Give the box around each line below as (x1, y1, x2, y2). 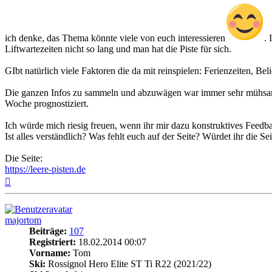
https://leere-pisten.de (5, 163, 86, 174)
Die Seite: (5, 152, 42, 163)
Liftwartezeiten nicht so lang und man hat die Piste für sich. (5, 43, 231, 54)
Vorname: (29, 247, 70, 258)
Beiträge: (29, 225, 67, 236)
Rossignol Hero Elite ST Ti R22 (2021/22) (46, 258, 211, 269)
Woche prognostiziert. (5, 98, 89, 109)
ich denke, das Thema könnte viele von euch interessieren (5, 32, 225, 43)
